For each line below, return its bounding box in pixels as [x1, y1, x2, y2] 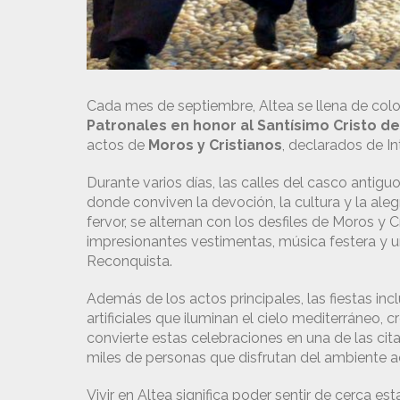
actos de [87, 137, 148, 154]
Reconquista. [87, 253, 172, 271]
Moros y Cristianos [148, 137, 282, 154]
